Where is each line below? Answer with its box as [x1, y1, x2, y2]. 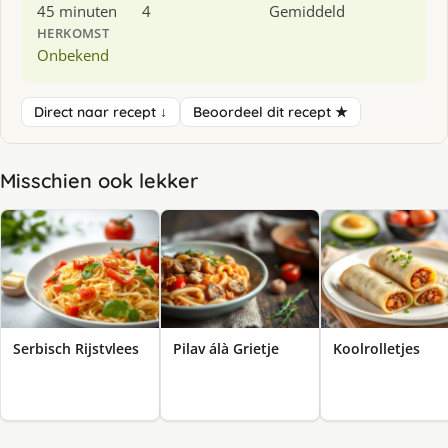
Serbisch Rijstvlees [13, 339, 139, 359]
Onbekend [37, 44, 109, 65]
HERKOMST [37, 23, 110, 42]
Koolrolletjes [333, 339, 420, 359]
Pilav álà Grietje [173, 339, 279, 359]
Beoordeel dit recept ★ [193, 102, 348, 121]
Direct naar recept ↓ [34, 102, 167, 121]
